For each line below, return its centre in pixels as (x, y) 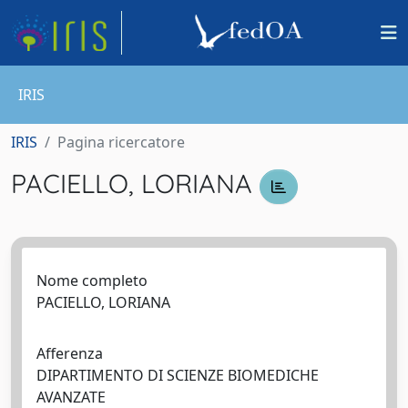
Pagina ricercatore (121, 142)
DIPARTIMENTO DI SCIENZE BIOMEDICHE (178, 375)
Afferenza (70, 353)
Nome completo (92, 280)
